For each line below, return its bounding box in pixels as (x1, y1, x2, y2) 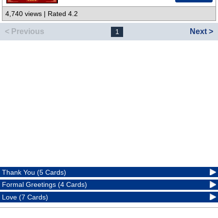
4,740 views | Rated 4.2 (5, 10, 78, 18)
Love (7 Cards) (2, 193, 49, 201)
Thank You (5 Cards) (2, 168, 67, 176)
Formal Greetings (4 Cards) (2, 181, 88, 189)
